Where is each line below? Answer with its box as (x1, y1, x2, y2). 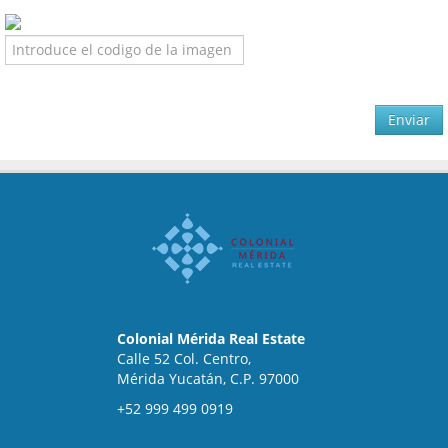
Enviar (388, 110, 430, 130)
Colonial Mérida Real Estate (117, 329, 305, 349)
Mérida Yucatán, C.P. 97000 (117, 369, 299, 389)
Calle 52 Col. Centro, (117, 349, 251, 369)
